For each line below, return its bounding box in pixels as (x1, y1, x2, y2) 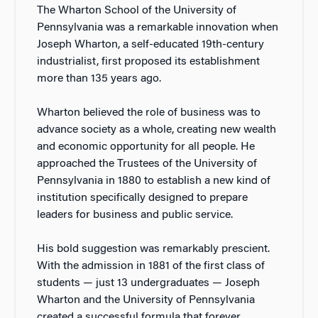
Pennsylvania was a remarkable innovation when (37, 22, 278, 34)
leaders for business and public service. (37, 209, 233, 221)
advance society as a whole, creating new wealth (37, 124, 276, 136)
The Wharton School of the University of (37, 5, 236, 17)
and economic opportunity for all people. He (37, 141, 255, 153)
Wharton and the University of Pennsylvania (37, 295, 255, 307)
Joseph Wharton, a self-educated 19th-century (37, 39, 264, 51)
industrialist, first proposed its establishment (37, 56, 260, 68)
